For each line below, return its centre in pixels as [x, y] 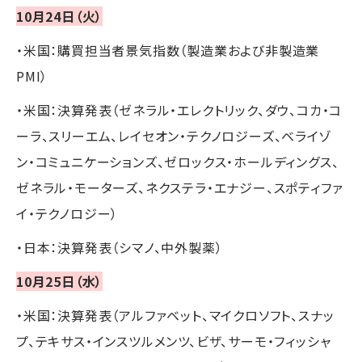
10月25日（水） [60, 281]
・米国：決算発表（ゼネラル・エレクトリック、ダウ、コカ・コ [179, 109]
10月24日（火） [60, 16]
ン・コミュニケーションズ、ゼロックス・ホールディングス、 [178, 161]
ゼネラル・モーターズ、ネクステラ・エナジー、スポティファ [180, 187]
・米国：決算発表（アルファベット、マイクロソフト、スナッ [175, 315]
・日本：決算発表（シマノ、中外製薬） [120, 247]
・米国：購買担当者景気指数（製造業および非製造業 [168, 50]
